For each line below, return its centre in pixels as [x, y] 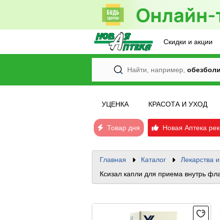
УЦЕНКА [115, 104]
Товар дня [122, 128]
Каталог [153, 160]
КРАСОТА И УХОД [178, 104]
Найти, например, [156, 70]
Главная [113, 160]
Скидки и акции [188, 42]
